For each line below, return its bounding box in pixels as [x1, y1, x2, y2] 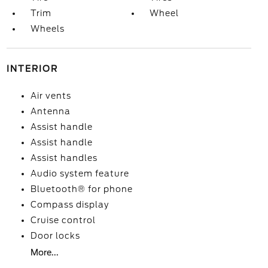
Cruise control [30, 215, 96, 225]
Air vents [30, 91, 71, 100]
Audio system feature [30, 169, 129, 178]
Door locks [30, 231, 80, 240]
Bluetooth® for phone [30, 184, 133, 194]
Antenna [30, 106, 71, 116]
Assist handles [30, 153, 98, 163]
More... [30, 248, 59, 257]
